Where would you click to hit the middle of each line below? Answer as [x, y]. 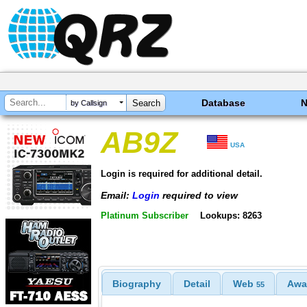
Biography [136, 284]
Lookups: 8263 [231, 216]
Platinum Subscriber [145, 216]
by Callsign [89, 103]
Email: [116, 195]
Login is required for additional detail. [182, 173]
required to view [199, 195]
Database [224, 103]
